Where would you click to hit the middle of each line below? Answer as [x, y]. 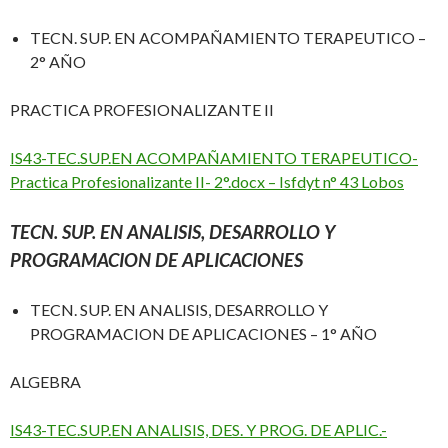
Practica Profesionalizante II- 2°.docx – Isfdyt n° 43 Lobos [207, 182]
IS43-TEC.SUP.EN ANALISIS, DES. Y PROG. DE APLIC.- [198, 430]
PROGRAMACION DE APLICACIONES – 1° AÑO [203, 334]
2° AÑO [58, 62]
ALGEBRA [47, 382]
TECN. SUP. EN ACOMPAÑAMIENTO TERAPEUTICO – [228, 38]
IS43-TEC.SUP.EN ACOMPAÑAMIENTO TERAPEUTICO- [214, 158]
